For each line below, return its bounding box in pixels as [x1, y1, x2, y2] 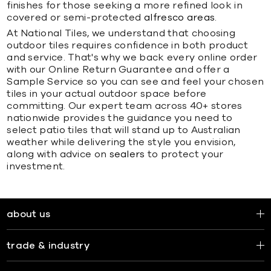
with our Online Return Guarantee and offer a [7, 64, 230, 74]
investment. [7, 161, 65, 171]
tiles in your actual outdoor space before [7, 88, 207, 99]
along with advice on [7, 149, 109, 159]
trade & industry [7, 241, 90, 250]
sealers [109, 149, 145, 159]
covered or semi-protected [7, 12, 145, 22]
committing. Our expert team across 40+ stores [7, 100, 243, 111]
